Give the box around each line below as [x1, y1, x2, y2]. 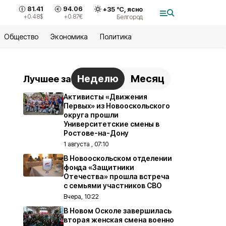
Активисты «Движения [64, 92, 147, 101]
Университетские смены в [64, 120, 159, 128]
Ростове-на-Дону [64, 129, 129, 137]
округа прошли [64, 110, 119, 119]
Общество [4, 32, 39, 41]
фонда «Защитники [64, 163, 134, 172]
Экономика [50, 32, 88, 41]
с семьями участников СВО [64, 181, 162, 190]
